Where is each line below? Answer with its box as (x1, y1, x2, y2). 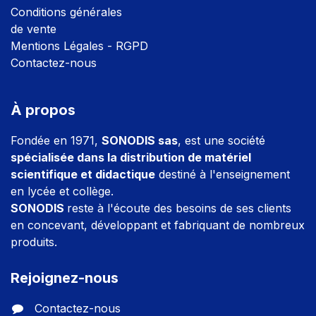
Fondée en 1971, (11, 133, 102, 147)
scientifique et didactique (11, 167, 155, 181)
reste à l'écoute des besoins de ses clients (67, 201, 291, 215)
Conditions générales (11, 5, 126, 19)
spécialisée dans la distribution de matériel (11, 150, 251, 164)
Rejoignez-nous (11, 269, 119, 286)
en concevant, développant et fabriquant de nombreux (11, 218, 305, 232)
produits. (11, 235, 57, 249)
